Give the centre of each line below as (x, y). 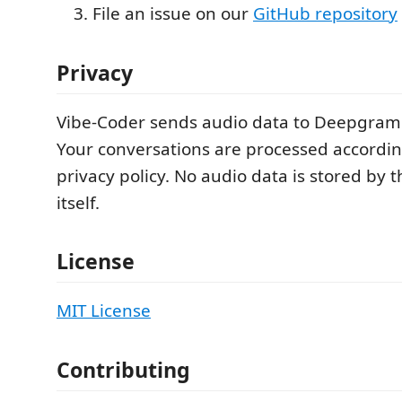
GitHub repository (325, 13)
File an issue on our (173, 13)
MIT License (104, 310)
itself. (78, 202)
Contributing (123, 369)
